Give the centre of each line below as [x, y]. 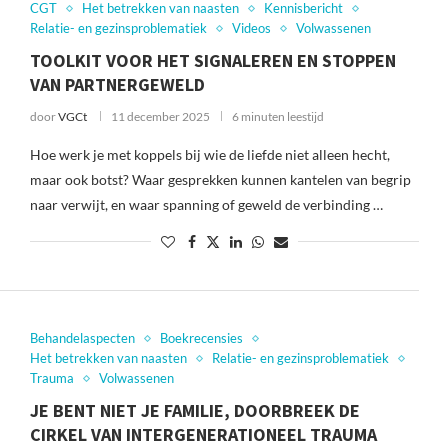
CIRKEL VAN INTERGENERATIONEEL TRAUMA [203, 434]
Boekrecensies [201, 338]
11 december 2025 [160, 116]
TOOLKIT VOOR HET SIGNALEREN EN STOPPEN [212, 60]
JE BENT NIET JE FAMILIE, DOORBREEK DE [194, 410]
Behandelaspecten [82, 338]
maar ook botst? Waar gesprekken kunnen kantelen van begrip [220, 179]
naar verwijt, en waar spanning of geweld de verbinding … [206, 204]
